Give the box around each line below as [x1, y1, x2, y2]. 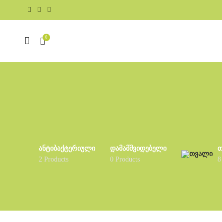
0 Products [110, 156, 140, 163]
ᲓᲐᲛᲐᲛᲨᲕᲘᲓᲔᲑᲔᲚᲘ [110, 145, 166, 152]
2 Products [39, 156, 68, 163]
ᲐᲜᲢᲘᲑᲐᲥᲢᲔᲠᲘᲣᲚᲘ [39, 145, 95, 152]
